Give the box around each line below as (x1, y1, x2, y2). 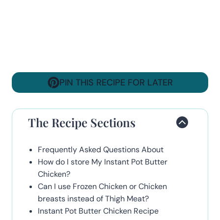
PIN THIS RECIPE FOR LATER (59, 76, 173, 88)
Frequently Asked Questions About (38, 144, 165, 155)
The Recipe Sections (28, 114, 136, 131)
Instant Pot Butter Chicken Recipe (38, 206, 159, 217)
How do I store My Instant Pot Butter (38, 157, 167, 167)
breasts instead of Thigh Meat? (38, 193, 149, 204)
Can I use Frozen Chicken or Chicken (38, 181, 167, 192)
